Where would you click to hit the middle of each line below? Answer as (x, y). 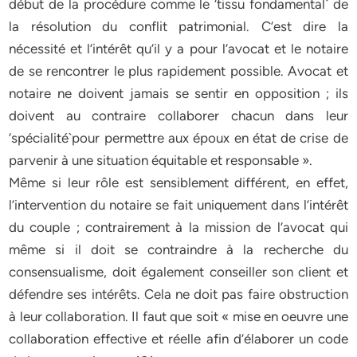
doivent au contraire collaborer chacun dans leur (178, 116)
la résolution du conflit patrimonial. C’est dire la (178, 26)
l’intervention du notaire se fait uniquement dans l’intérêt (178, 205)
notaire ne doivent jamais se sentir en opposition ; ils (178, 93)
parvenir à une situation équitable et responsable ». (161, 160)
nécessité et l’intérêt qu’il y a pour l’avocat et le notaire (178, 49)
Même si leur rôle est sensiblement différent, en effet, (178, 182)
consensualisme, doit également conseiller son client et (178, 272)
